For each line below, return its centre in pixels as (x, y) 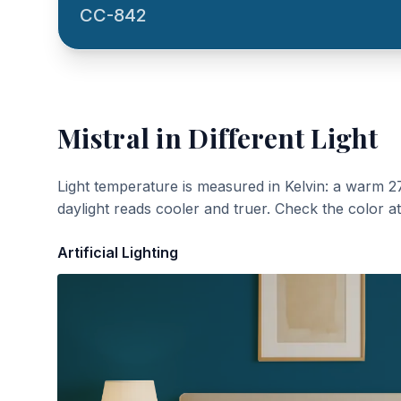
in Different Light (264, 138)
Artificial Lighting (118, 252)
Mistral (104, 138)
